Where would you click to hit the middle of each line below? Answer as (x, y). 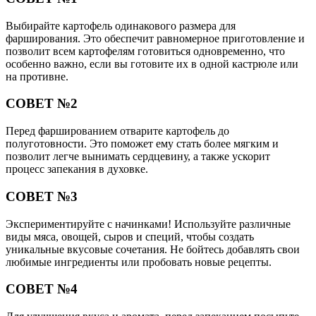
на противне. (37, 76)
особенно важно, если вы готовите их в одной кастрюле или (152, 63)
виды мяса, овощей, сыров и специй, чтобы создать (130, 236)
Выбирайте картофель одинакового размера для (121, 25)
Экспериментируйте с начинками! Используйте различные (148, 224)
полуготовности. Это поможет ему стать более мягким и (142, 144)
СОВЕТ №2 (42, 104)
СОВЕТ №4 (42, 289)
